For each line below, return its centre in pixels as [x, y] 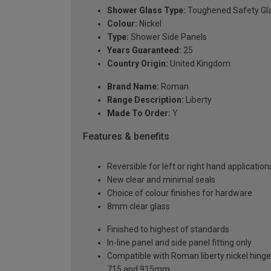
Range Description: [145, 100]
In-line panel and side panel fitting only [179, 243]
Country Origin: [138, 63]
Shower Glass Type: [146, 10]
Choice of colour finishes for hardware [180, 193]
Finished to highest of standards [168, 230]
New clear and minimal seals [161, 180]
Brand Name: [133, 86]
